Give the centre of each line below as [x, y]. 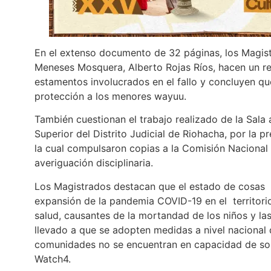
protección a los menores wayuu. [110, 96]
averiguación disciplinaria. [94, 163]
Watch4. [53, 259]
